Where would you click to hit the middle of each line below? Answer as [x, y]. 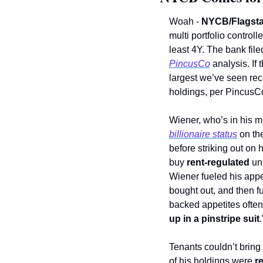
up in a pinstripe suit [214, 219]
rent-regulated [218, 163]
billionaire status [203, 134]
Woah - [185, 22]
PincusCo [190, 64]
